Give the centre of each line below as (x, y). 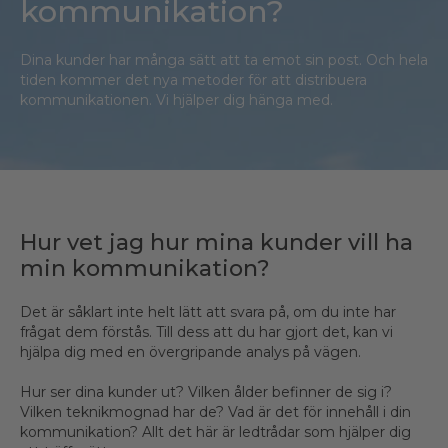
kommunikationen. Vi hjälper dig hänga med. (176, 100)
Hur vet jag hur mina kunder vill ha (216, 243)
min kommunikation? (145, 269)
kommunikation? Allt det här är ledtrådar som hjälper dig (215, 432)
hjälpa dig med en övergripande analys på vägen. (190, 352)
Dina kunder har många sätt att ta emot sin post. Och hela (224, 60)
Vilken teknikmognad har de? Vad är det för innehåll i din (215, 412)
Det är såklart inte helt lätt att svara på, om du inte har (208, 312)
